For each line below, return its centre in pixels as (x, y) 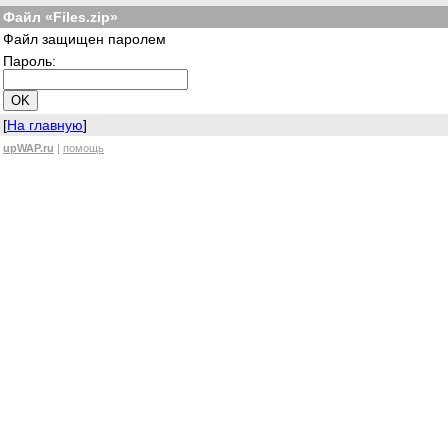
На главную (45, 125)
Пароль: (29, 61)
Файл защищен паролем (84, 39)
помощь (83, 148)
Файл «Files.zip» (60, 17)
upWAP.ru (28, 148)
